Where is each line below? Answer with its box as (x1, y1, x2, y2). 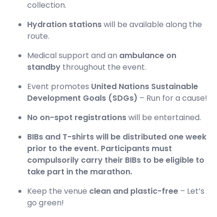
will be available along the (102, 19, 202, 31)
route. (27, 31, 49, 42)
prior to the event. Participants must (27, 143, 172, 155)
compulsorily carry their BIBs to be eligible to (27, 155, 204, 166)
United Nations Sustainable (91, 81, 198, 93)
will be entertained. (126, 112, 201, 124)
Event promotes (27, 81, 91, 93)
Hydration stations (27, 19, 102, 31)
